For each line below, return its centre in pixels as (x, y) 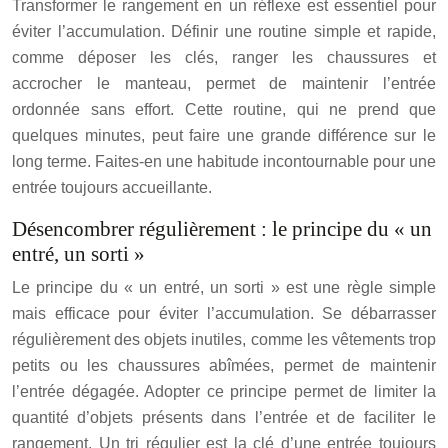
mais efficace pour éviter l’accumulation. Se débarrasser (224, 313)
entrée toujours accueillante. (112, 187)
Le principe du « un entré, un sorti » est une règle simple (224, 287)
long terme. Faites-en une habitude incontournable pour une (224, 161)
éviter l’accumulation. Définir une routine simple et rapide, (224, 31)
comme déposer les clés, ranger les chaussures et (224, 57)
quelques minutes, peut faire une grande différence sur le (224, 135)
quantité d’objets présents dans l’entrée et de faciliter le (224, 417)
